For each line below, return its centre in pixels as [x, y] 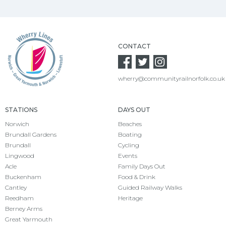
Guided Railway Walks [150, 188]
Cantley [16, 188]
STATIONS [21, 110]
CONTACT [134, 46]
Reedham [19, 198]
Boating [130, 135]
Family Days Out [142, 166]
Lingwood [20, 156]
